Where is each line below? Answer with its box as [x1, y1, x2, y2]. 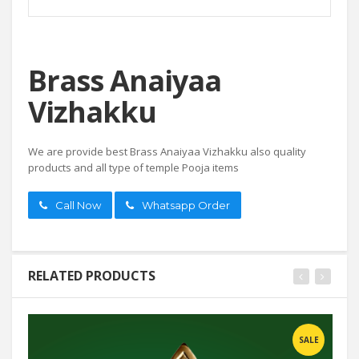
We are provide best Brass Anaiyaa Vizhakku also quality [28, 143, 306, 159]
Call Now [55, 198, 101, 212]
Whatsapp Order [142, 198, 230, 212]
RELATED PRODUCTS [28, 266, 155, 284]
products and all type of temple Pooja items [28, 159, 239, 175]
